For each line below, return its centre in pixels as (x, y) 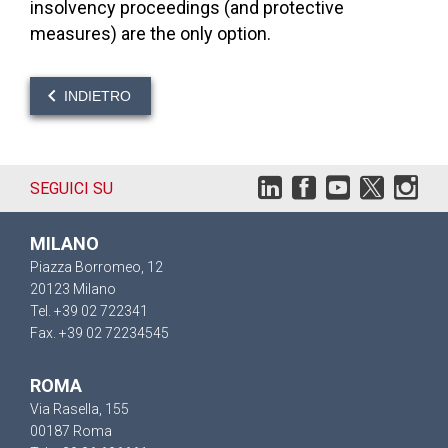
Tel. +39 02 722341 (89, 311)
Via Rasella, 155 (79, 409)
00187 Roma (71, 431)
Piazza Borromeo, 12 (96, 267)
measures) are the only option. (150, 33)
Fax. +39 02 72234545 (99, 333)
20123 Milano (73, 289)
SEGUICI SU (71, 188)
